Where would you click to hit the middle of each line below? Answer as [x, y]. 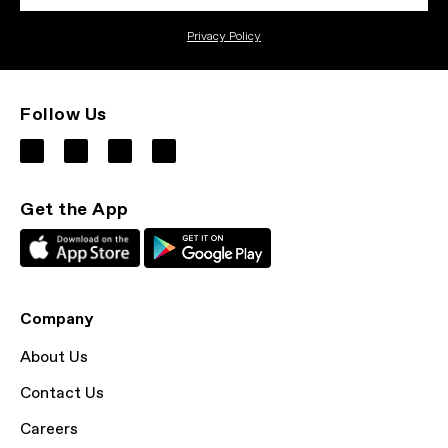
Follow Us [63, 115]
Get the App [74, 210]
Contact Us [62, 393]
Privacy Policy [224, 37]
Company [57, 319]
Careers [49, 429]
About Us [54, 357]
